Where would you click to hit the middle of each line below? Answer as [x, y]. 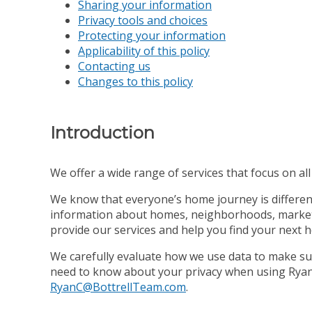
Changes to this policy [135, 81]
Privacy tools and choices [143, 20]
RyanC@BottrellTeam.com [118, 287]
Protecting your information [152, 35]
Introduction [102, 132]
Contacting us [114, 66]
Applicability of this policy [144, 50]
